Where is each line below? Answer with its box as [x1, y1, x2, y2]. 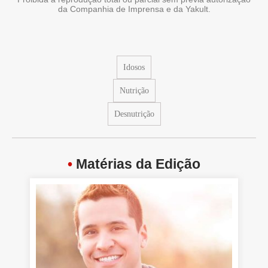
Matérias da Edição [72, 156, 200, 172]
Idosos [123, 63, 145, 72]
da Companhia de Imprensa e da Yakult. [57, 4, 211, 14]
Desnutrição [114, 109, 154, 119]
